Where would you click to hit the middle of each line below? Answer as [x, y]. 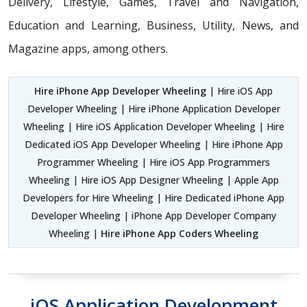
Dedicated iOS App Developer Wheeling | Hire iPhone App [153, 144]
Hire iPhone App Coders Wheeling [180, 233]
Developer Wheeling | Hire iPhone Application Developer [153, 108]
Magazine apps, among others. [88, 48]
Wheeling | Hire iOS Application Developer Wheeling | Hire [153, 126]
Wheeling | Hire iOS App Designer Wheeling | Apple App [153, 180]
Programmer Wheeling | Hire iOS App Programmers [153, 162]
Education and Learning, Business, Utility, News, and [153, 25]
